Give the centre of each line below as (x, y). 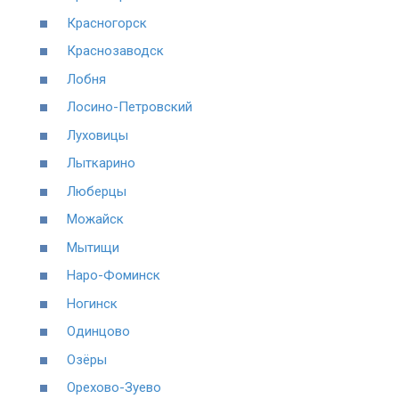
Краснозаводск (115, 51)
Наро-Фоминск (114, 275)
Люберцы (97, 191)
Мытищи (93, 247)
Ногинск (92, 303)
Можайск (95, 219)
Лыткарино (101, 163)
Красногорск (107, 23)
